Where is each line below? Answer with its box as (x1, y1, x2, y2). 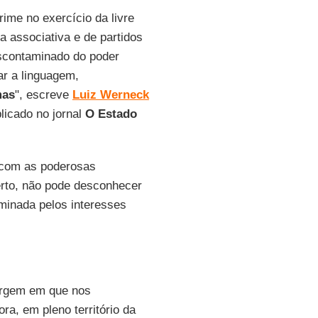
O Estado (84, 107, 137, 121)
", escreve (14, 88, 72, 102)
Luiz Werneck (72, 88, 149, 102)
